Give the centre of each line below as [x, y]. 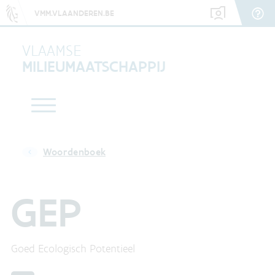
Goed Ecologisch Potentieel [73, 249]
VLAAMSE [52, 50]
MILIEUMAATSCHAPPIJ [94, 66]
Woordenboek [74, 152]
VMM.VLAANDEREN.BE [74, 13]
